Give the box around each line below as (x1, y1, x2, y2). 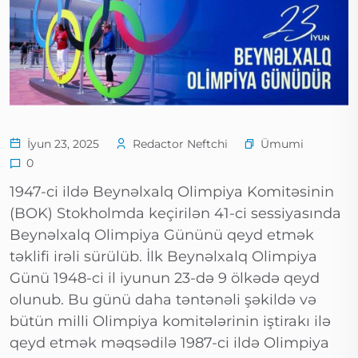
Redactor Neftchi (129, 137, 228, 152)
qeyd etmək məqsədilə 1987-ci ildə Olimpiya (10, 334, 329, 352)
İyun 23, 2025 (24, 137, 99, 152)
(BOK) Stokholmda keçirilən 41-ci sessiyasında (10, 205, 341, 223)
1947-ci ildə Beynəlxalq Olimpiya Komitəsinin (10, 183, 334, 201)
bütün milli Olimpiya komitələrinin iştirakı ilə (10, 312, 331, 331)
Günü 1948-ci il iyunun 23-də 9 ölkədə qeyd (10, 269, 320, 288)
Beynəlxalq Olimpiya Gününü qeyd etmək (10, 226, 314, 245)
